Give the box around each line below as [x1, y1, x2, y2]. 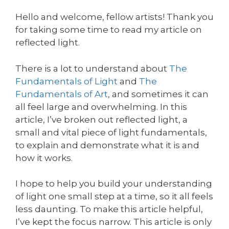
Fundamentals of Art [15, 88, 108, 99]
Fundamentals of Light [15, 76, 118, 86]
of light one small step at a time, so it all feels [15, 191, 213, 202]
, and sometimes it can [108, 88, 209, 99]
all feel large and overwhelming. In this [15, 101, 187, 112]
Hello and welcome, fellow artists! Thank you [15, 12, 214, 22]
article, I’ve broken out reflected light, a [15, 114, 188, 125]
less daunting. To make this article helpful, [15, 204, 203, 215]
